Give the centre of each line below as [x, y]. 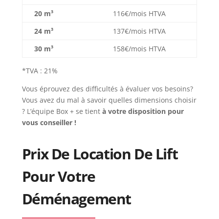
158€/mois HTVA [139, 49]
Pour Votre [58, 176]
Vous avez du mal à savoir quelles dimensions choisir [109, 100]
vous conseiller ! [49, 122]
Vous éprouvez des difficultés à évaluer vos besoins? [107, 89]
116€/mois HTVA [139, 13]
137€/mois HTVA [139, 31]
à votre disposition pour [142, 111]
